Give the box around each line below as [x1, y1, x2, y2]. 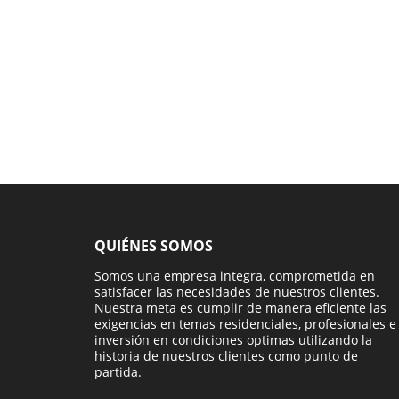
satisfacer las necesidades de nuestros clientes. [94, 283, 379, 301]
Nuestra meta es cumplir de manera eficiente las [94, 299, 387, 317]
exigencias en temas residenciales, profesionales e [94, 315, 396, 333]
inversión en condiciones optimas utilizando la [94, 331, 372, 349]
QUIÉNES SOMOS [94, 236, 213, 256]
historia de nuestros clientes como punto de [94, 347, 358, 365]
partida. [94, 363, 142, 381]
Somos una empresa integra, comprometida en [94, 267, 375, 285]
